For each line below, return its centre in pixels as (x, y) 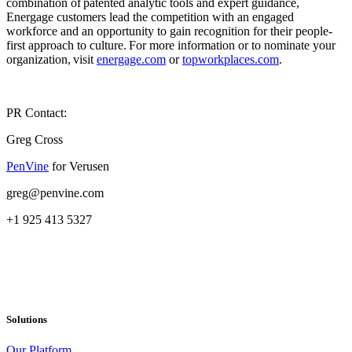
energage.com (131, 59)
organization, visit (51, 59)
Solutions (27, 320)
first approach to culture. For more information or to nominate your (171, 45)
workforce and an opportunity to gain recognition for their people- (169, 31)
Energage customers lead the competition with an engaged (150, 17)
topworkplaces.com (231, 59)
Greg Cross (35, 139)
